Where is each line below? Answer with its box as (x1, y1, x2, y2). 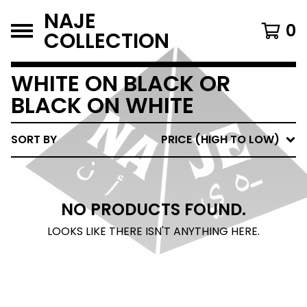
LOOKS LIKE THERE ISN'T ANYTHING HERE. (47, 223, 260, 239)
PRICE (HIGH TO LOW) (161, 132, 280, 147)
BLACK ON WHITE (11, 90, 194, 121)
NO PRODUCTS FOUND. (61, 198, 246, 221)
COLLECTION (44, 27, 169, 55)
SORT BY (11, 132, 57, 147)
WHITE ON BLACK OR (11, 68, 230, 99)
